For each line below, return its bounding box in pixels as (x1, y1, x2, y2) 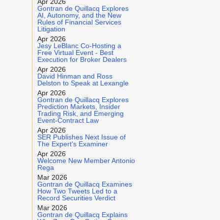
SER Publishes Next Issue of (37, 133, 126, 141)
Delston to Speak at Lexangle (37, 79, 129, 87)
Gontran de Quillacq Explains (37, 211, 128, 219)
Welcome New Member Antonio (37, 157, 135, 165)
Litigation (37, 25, 65, 33)
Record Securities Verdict (37, 194, 115, 202)
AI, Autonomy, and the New (37, 11, 121, 19)
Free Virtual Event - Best (37, 49, 113, 56)
